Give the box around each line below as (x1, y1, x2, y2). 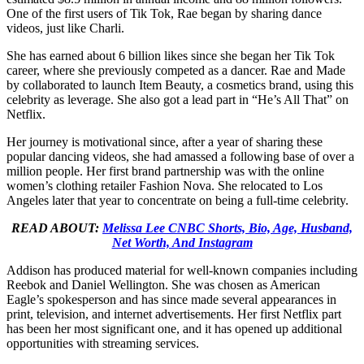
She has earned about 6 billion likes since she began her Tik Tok (6, 49, 335, 63)
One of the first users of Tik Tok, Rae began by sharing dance (6, 6, 322, 21)
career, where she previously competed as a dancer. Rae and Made (6, 63, 345, 78)
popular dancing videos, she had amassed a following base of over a (6, 149, 354, 164)
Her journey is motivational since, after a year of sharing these (6, 135, 323, 149)
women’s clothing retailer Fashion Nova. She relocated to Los (6, 179, 323, 193)
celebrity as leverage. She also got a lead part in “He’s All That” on (6, 93, 349, 107)
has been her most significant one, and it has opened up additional (6, 322, 342, 336)
